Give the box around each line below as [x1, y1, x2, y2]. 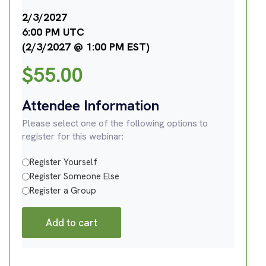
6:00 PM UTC [22, 25, 84, 39]
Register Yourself [30, 156, 97, 168]
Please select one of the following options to [22, 117, 208, 129]
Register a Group [30, 185, 96, 197]
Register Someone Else [30, 170, 119, 182]
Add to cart [46, 216, 97, 229]
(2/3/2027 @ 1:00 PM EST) [22, 40, 150, 53]
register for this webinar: [22, 130, 123, 142]
